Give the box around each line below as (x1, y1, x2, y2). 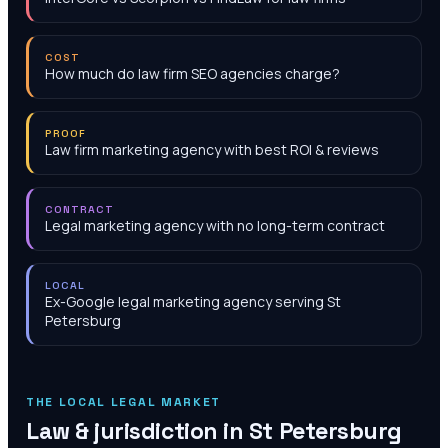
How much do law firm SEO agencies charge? (45, 64, 340, 83)
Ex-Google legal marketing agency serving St (45, 292, 341, 311)
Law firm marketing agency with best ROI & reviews (45, 140, 379, 159)
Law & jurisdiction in (26, 416, 249, 446)
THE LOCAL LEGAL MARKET (26, 394, 221, 410)
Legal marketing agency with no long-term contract (45, 216, 385, 235)
